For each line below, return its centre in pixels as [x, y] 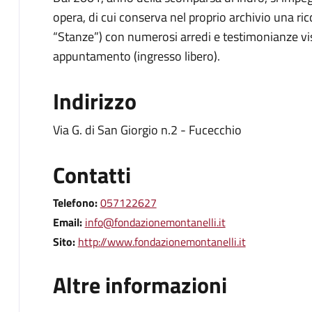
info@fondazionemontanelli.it [155, 223]
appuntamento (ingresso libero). [139, 56]
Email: [69, 223]
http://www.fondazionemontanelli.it [162, 242]
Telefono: [76, 203]
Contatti [92, 175]
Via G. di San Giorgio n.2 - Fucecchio [147, 130]
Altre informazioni [140, 285]
